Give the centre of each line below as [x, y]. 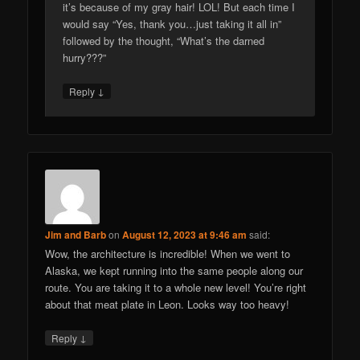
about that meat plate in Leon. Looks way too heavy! [168, 304]
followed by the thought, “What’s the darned [164, 41]
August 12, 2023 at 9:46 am [185, 234]
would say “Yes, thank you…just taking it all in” [172, 24]
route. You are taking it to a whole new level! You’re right [176, 287]
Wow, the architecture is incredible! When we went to [168, 253]
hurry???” [85, 58]
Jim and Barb [76, 234]
